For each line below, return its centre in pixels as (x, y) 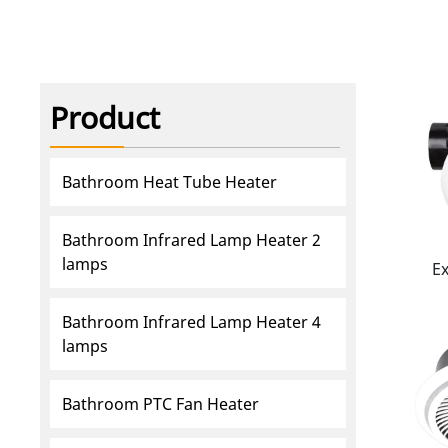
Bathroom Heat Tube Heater (170, 182)
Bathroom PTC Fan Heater (161, 404)
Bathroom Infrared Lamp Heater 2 (192, 240)
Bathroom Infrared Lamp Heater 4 (192, 322)
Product (105, 118)
